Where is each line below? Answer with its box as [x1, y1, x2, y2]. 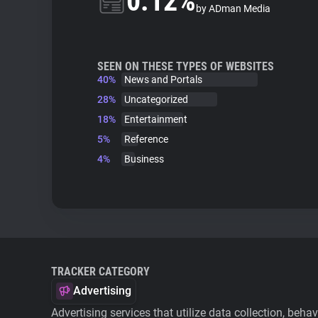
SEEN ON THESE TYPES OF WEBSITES [97, 60, 274, 73]
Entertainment [124, 114, 187, 125]
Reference [124, 133, 168, 145]
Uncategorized [124, 94, 188, 105]
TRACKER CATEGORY [51, 265, 150, 278]
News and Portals [124, 74, 202, 85]
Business [124, 153, 164, 165]
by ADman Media [196, 3, 270, 14]
